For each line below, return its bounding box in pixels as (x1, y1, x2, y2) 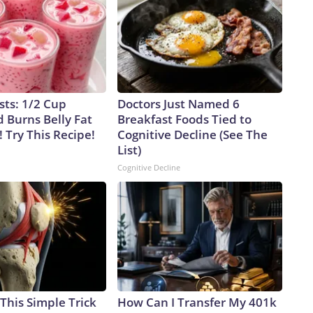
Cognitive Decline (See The (117, 126, 268, 143)
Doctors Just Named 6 (117, 96, 240, 112)
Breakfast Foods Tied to (117, 111, 252, 128)
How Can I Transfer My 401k (117, 294, 277, 311)
